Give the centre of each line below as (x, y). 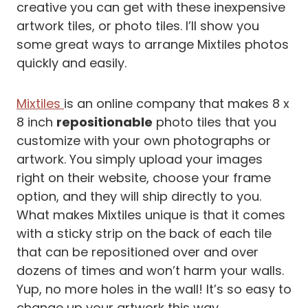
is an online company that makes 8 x (177, 103)
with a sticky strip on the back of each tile (144, 233)
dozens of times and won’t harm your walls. (150, 270)
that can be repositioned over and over (137, 252)
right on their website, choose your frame (144, 177)
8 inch (36, 122)
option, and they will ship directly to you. (139, 196)
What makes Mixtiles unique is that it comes (151, 214)
